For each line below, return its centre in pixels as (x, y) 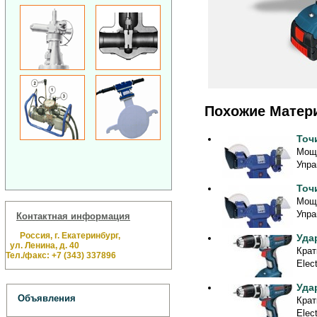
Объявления (47, 299)
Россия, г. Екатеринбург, (68, 235)
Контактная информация (73, 216)
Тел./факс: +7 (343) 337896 (61, 255)
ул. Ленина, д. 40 (42, 245)
